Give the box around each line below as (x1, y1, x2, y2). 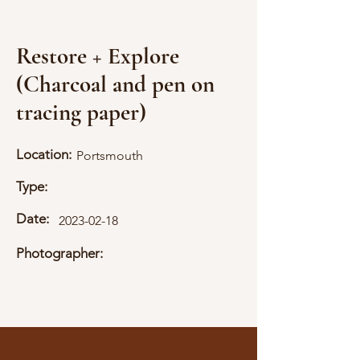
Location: (16, 146, 72, 162)
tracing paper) (16, 98, 146, 126)
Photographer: (16, 245, 103, 261)
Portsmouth (76, 148, 143, 163)
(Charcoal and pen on (16, 70, 215, 98)
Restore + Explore (16, 42, 179, 70)
